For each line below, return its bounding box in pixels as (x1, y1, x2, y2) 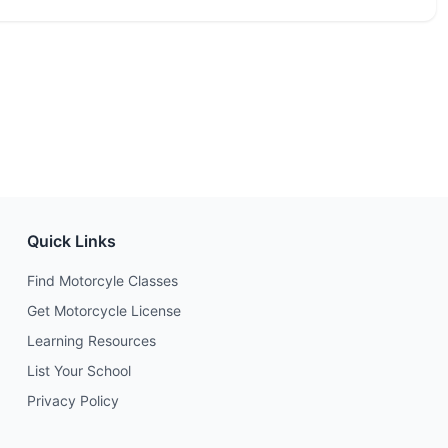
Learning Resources (26, 332, 156, 349)
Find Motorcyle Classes (26, 272, 178, 289)
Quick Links (26, 231, 116, 251)
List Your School (26, 362, 131, 379)
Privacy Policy (26, 392, 119, 409)
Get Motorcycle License (26, 302, 181, 319)
